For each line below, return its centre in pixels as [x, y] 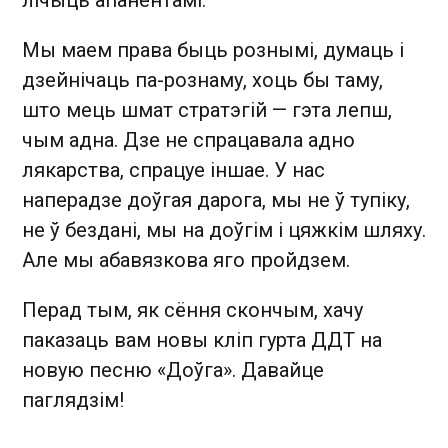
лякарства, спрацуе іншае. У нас [173, 169]
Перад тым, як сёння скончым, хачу [192, 309]
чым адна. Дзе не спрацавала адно [188, 139]
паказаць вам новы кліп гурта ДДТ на [202, 339]
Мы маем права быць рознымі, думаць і [213, 49]
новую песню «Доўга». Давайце [173, 369]
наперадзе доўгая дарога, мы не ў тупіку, [216, 199]
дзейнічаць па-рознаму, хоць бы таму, [202, 79]
